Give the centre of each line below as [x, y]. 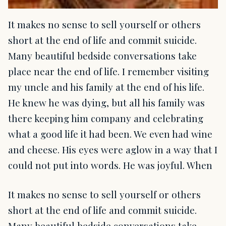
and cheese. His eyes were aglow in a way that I [113, 150]
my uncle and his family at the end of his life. [106, 87]
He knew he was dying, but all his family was [106, 103]
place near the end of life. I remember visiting [108, 71]
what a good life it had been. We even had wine [110, 134]
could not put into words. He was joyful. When [110, 165]
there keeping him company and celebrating [106, 118]
